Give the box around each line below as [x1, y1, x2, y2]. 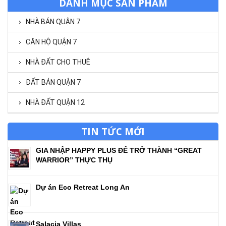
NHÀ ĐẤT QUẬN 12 [26, 98, 85, 106]
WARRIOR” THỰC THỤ [36, 155, 112, 164]
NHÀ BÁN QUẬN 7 [26, 17, 80, 26]
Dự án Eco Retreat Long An [36, 183, 130, 191]
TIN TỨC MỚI [81, 125, 145, 138]
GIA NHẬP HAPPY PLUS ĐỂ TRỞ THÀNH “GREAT [36, 146, 202, 154]
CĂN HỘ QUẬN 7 [26, 37, 77, 46]
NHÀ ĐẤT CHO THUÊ [26, 58, 90, 66]
